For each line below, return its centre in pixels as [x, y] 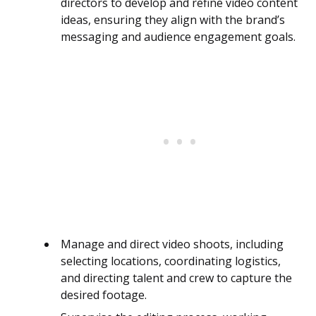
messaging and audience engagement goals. [178, 37]
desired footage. [104, 295]
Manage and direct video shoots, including [172, 244]
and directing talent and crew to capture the [176, 278]
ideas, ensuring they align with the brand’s [173, 20]
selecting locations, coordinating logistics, [171, 261]
